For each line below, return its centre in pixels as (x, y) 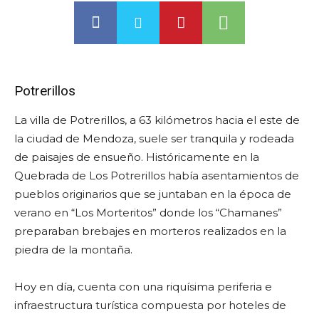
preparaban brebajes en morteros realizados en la (150, 231)
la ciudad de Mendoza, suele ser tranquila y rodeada (154, 138)
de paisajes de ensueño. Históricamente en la (137, 157)
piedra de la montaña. (76, 250)
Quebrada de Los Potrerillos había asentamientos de (157, 176)
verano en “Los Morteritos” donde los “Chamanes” (148, 213)
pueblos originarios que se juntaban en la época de (153, 194)
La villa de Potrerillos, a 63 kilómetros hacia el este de (157, 120)
